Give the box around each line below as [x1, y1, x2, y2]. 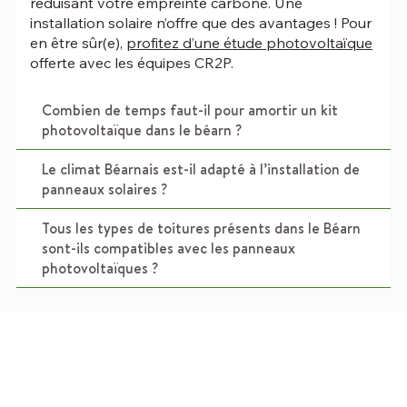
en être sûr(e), [29, 34, 126, 53]
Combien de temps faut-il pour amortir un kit [41, 100, 338, 121]
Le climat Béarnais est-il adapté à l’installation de [41, 159, 360, 180]
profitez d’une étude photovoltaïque [125, 34, 372, 53]
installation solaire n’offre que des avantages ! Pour [29, 14, 372, 33]
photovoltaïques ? [41, 258, 158, 279]
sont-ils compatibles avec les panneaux [41, 238, 295, 259]
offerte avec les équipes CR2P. [29, 54, 233, 73]
